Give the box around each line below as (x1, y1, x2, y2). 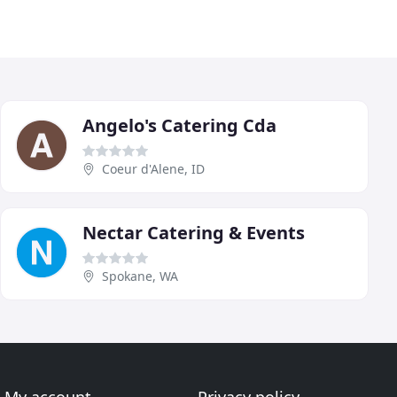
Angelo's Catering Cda (82, 113, 276, 137)
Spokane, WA (102, 267, 178, 284)
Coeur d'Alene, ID (102, 160, 205, 177)
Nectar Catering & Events (82, 220, 305, 245)
